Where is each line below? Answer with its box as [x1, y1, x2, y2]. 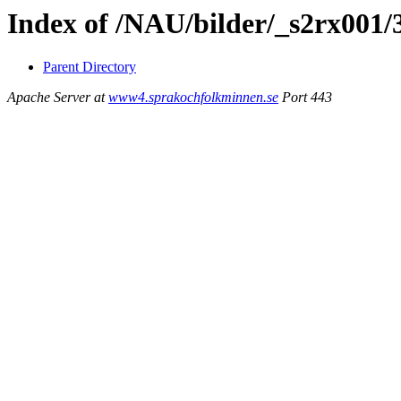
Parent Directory [43, 59, 136, 75]
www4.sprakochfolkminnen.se [108, 90, 278, 106]
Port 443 [278, 90, 332, 106]
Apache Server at [7, 90, 108, 106]
